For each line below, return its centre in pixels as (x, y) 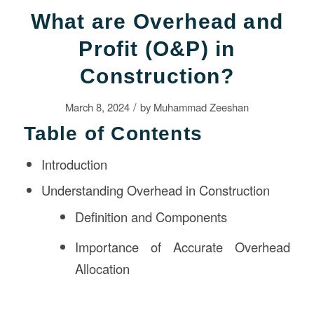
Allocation (103, 268)
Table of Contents (113, 133)
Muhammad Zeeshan (201, 107)
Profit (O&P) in (157, 48)
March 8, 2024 (97, 107)
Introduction (74, 164)
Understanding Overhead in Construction (155, 190)
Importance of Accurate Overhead (183, 246)
